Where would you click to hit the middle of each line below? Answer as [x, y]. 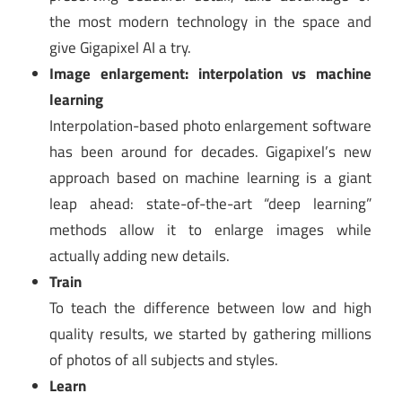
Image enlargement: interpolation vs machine [210, 73]
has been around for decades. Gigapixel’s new [210, 151]
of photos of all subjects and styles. [164, 359]
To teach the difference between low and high [210, 307]
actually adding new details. [140, 255]
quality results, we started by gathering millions [210, 333]
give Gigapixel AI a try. [121, 47]
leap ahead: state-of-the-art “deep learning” [210, 203]
